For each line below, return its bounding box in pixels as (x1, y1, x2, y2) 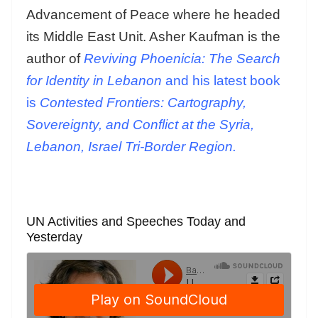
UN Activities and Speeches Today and (26, 214, 246, 229)
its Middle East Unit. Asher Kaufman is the (26, 29, 280, 45)
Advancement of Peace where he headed (26, 7, 280, 23)
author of (26, 51, 84, 67)
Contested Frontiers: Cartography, (40, 95, 246, 111)
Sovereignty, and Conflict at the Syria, (26, 117, 254, 133)
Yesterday (26, 230, 82, 245)
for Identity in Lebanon (26, 73, 162, 89)
